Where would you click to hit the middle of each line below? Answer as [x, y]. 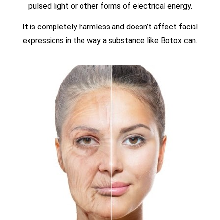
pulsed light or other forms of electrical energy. [110, 6]
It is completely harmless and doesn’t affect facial [110, 27]
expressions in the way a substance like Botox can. [110, 41]
